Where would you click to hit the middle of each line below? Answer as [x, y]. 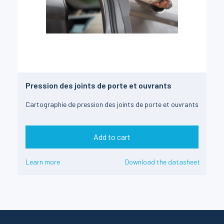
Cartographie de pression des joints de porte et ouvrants [112, 104]
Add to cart [112, 137]
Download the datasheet [162, 162]
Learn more [43, 162]
